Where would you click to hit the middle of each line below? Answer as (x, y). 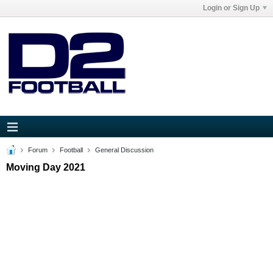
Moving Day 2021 (46, 167)
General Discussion (124, 150)
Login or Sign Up (231, 8)
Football (71, 150)
